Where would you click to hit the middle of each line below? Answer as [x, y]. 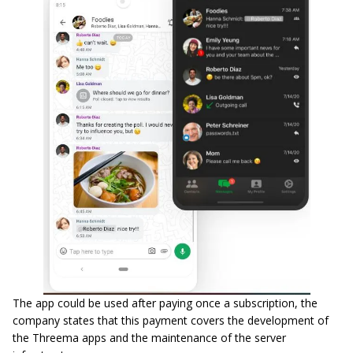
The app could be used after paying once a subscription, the [165, 303]
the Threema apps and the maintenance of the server [149, 338]
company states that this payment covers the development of [171, 321]
